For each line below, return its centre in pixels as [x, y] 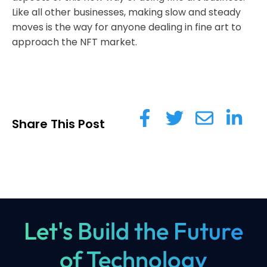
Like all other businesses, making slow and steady [126, 13]
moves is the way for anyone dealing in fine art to [127, 27]
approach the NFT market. [74, 42]
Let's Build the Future [133, 231]
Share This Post [58, 124]
